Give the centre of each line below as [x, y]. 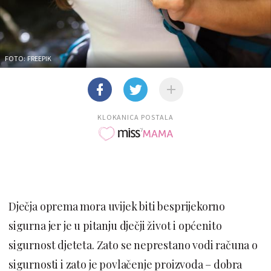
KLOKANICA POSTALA [135, 117]
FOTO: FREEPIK [28, 58]
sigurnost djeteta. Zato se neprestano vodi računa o [133, 245]
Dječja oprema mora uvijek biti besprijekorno [117, 206]
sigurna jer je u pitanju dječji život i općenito [115, 225]
